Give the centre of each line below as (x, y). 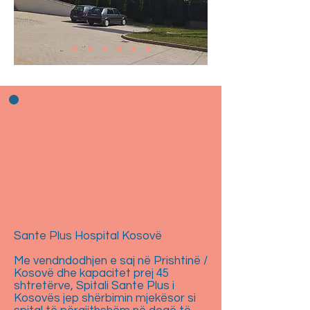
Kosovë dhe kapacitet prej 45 (91, 273)
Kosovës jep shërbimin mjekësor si (105, 298)
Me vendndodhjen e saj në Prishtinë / (111, 261)
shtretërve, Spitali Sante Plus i (94, 286)
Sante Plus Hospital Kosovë (88, 236)
